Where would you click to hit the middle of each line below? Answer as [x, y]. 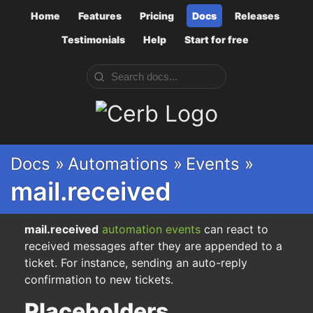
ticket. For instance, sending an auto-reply [136, 263]
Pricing [156, 16]
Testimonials [93, 39]
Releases [257, 16]
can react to [234, 230]
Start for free [216, 39]
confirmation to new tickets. [99, 280]
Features [100, 16]
